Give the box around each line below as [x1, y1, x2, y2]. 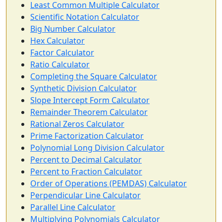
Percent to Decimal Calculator [30, 154, 142, 166]
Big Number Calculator [30, 23, 115, 35]
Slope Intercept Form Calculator [30, 95, 150, 106]
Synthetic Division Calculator [30, 83, 137, 94]
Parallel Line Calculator [30, 202, 115, 213]
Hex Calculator [30, 35, 85, 47]
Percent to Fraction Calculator [30, 166, 142, 177]
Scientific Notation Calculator [30, 11, 139, 23]
